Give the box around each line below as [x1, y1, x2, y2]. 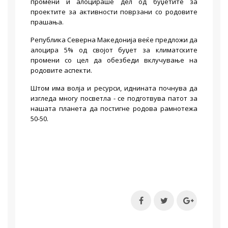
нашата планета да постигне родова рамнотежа [31, 104, 197, 113]
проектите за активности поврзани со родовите [31, 7, 197, 16]
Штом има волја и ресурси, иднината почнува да [31, 83, 197, 93]
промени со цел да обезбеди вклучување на [31, 55, 197, 65]
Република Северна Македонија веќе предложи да [31, 35, 197, 44]
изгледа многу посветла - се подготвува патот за [31, 94, 197, 103]
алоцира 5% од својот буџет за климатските [31, 45, 197, 54]
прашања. [31, 17, 64, 26]
